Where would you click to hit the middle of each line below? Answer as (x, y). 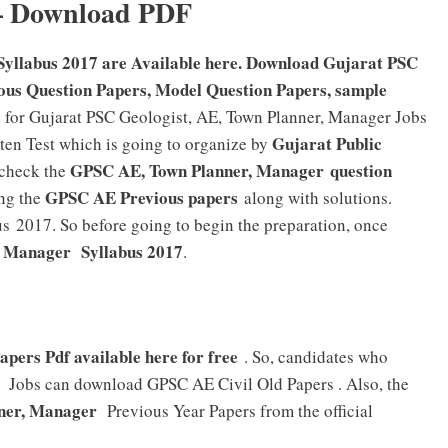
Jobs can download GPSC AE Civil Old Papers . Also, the (207, 384)
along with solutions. (318, 197)
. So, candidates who (316, 357)
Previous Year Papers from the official (238, 411)
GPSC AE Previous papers (139, 197)
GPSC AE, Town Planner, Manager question (231, 170)
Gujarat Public (327, 143)
